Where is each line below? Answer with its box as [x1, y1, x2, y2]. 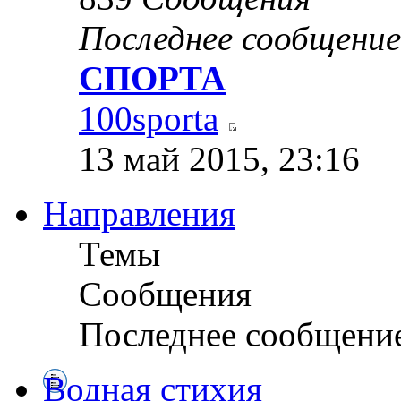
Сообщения [79, 274, 252, 313]
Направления [43, 193, 235, 233]
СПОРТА [79, 58, 226, 98]
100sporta [79, 98, 218, 138]
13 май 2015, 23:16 [79, 139, 360, 178]
